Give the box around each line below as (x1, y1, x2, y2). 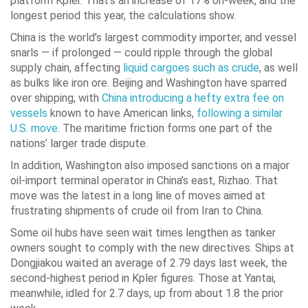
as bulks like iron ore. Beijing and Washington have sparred (10, 76, 287, 90)
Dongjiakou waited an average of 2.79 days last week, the (10, 256, 287, 270)
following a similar (197, 107, 283, 120)
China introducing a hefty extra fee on (102, 91, 284, 105)
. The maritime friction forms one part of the (58, 122, 272, 135)
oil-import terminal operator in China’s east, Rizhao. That (10, 174, 278, 188)
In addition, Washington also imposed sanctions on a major (10, 159, 289, 173)
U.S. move (10, 122, 58, 135)
